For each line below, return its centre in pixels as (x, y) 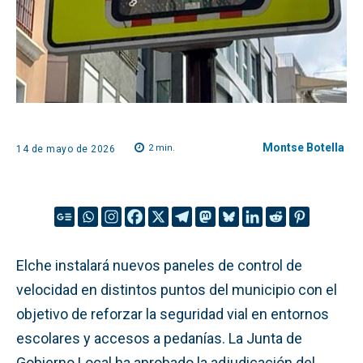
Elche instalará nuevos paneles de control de (159, 265)
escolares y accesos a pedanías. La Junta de (159, 338)
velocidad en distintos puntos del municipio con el (177, 289)
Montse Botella (303, 147)
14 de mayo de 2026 (66, 149)
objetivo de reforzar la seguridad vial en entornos (173, 314)
